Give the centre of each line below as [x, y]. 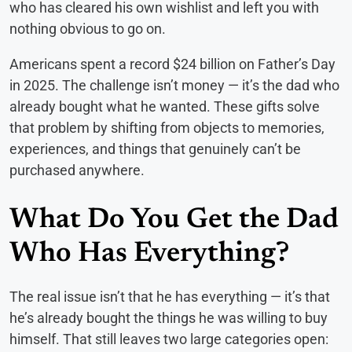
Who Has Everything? [149, 255]
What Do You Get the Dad [174, 221]
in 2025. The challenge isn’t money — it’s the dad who [174, 86]
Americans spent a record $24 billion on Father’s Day [172, 64]
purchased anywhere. [77, 170]
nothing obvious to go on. [88, 29]
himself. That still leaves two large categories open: [169, 339]
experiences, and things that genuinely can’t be [155, 149]
